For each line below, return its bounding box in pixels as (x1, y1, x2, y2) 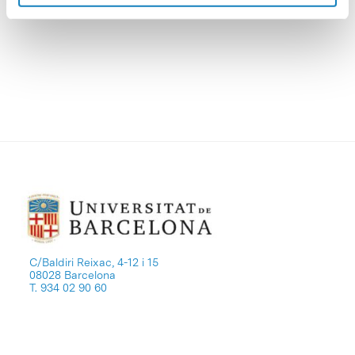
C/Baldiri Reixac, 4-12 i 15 (29, 256, 158, 269)
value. (84, 6, 120, 22)
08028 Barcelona (29, 269, 116, 282)
